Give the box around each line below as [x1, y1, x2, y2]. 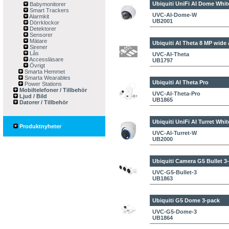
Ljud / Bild [18, 93, 47, 99]
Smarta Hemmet [23, 68, 65, 75]
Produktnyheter [18, 123, 61, 129]
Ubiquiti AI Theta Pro [152, 79, 209, 85]
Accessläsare [28, 56, 63, 62]
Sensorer [28, 32, 53, 38]
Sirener [28, 44, 48, 50]
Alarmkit [28, 13, 49, 19]
